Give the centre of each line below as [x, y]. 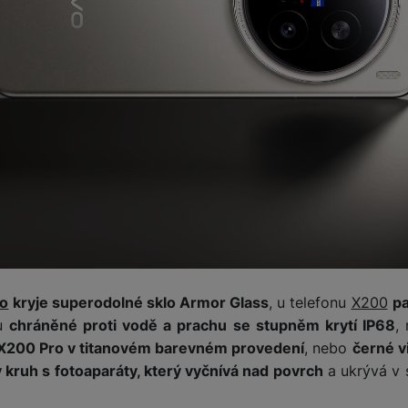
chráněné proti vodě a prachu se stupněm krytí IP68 [202, 326]
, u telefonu [310, 303]
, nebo [328, 348]
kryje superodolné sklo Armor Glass [139, 303]
